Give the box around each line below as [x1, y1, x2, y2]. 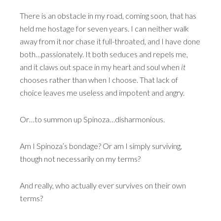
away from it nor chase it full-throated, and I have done [20, 37, 200, 46]
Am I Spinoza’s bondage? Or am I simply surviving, [20, 141, 182, 150]
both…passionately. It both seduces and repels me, [20, 49, 188, 59]
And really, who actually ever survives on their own [20, 181, 186, 190]
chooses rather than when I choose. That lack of [20, 75, 178, 84]
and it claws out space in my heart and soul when [20, 62, 181, 72]
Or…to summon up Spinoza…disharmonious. [20, 114, 165, 124]
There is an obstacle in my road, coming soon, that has [20, 11, 196, 20]
